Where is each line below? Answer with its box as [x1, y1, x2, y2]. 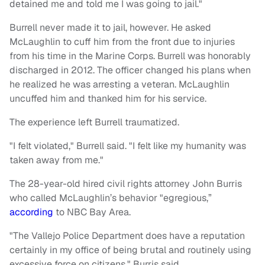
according [9, 206, 53, 219]
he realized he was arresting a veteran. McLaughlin [9, 78, 230, 91]
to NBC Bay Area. [53, 206, 131, 219]
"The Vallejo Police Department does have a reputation [9, 230, 245, 243]
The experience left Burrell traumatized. [9, 116, 179, 129]
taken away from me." [9, 154, 104, 167]
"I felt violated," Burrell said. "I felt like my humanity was [9, 140, 246, 153]
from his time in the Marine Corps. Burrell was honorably [9, 50, 251, 63]
